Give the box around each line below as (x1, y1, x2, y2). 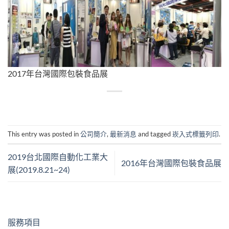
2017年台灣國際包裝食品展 (8, 68, 108, 78)
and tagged (136, 130, 172, 139)
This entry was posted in (8, 130, 80, 139)
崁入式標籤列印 (172, 130, 219, 139)
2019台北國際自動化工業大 (8, 151, 108, 162)
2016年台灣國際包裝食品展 (121, 158, 221, 168)
